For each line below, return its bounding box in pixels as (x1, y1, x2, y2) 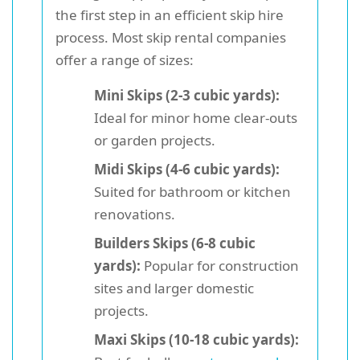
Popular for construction (141, 256, 299, 275)
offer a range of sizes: (55, 50, 194, 69)
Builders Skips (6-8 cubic (94, 233, 256, 252)
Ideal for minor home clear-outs (94, 108, 297, 127)
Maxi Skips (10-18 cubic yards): (94, 329, 299, 349)
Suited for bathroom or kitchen (94, 182, 291, 201)
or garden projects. (94, 130, 215, 149)
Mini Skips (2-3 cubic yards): (94, 85, 280, 104)
